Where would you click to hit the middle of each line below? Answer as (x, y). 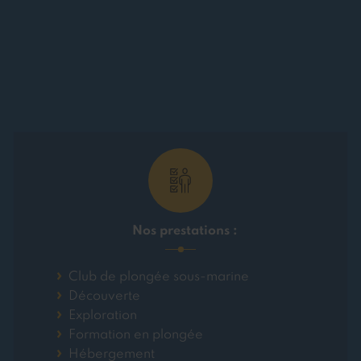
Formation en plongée (135, 336)
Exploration (102, 316)
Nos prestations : (185, 232)
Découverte (104, 297)
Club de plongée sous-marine (158, 278)
